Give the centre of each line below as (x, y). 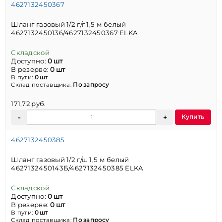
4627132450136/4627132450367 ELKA (75, 32)
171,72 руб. (28, 104)
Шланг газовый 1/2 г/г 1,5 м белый (69, 24)
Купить (193, 116)
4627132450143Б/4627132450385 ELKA (77, 168)
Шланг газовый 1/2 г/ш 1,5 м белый (70, 159)
